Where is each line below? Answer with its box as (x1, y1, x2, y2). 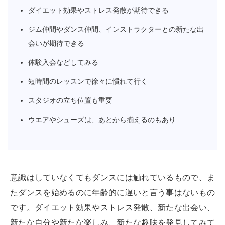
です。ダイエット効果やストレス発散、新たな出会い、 (10, 203, 215, 212)
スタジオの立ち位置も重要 (28, 96, 113, 104)
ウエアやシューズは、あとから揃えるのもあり (28, 115, 176, 124)
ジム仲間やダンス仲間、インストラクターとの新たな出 (28, 25, 204, 33)
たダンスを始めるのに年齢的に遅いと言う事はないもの (10, 188, 215, 197)
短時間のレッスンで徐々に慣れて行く (28, 77, 148, 85)
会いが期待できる (28, 39, 84, 47)
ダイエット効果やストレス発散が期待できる (28, 6, 169, 14)
